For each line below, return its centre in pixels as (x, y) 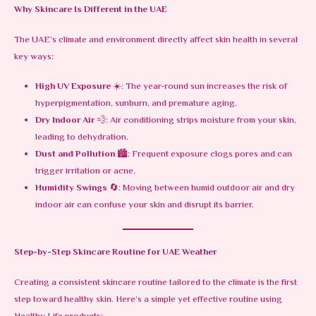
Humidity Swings (71, 189)
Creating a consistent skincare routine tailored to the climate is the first (156, 282)
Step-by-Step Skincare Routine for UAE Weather (115, 252)
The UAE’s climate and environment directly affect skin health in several (156, 40)
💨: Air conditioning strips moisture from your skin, (195, 121)
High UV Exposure (73, 87)
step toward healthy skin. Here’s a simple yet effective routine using (148, 299)
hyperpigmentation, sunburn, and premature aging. (136, 104)
